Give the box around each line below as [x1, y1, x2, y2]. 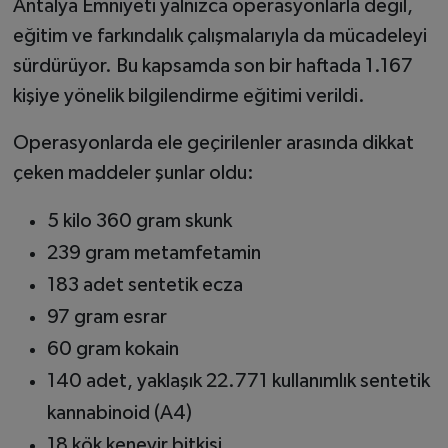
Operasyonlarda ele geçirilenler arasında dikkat [12, 132, 414, 153]
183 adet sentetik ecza [46, 274, 243, 295]
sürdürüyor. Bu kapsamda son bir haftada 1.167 [12, 55, 413, 76]
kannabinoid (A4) [46, 402, 192, 423]
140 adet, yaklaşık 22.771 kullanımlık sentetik [46, 370, 430, 391]
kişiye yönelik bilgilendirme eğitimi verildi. [12, 85, 365, 106]
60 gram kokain [46, 338, 179, 359]
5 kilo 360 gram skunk [46, 210, 232, 231]
